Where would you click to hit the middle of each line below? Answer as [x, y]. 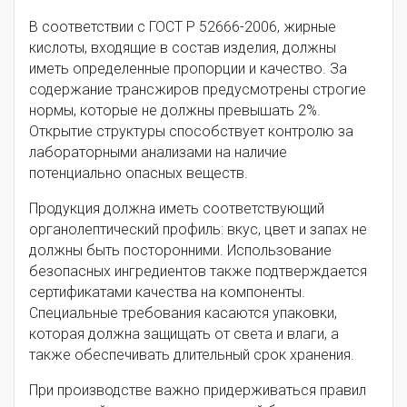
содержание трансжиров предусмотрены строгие [198, 89]
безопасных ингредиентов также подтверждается [198, 271]
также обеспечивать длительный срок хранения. [192, 354]
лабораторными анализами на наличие [158, 152]
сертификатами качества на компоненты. [167, 292]
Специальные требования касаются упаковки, [183, 313]
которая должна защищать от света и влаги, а [184, 333]
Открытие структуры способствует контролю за [191, 131]
